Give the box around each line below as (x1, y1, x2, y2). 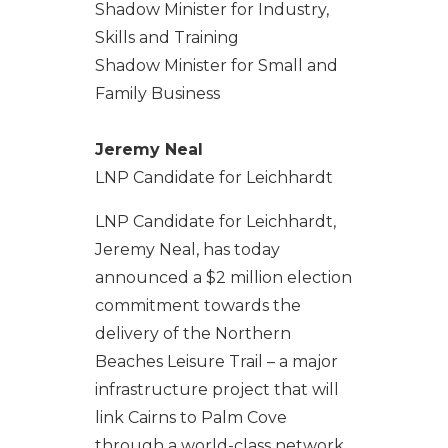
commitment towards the (94, 295, 301, 315)
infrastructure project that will (94, 379, 339, 399)
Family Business (94, 83, 220, 103)
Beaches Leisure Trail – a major (94, 351, 338, 371)
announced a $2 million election (94, 267, 352, 287)
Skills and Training (94, 27, 239, 47)
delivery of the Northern (94, 323, 291, 343)
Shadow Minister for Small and (94, 55, 338, 75)
